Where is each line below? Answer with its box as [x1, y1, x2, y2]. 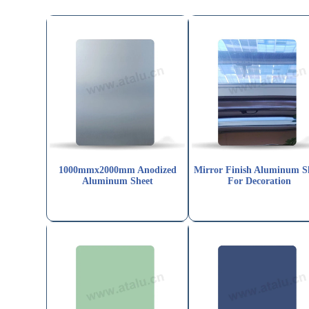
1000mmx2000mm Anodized [58, 165, 177, 176]
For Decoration [228, 176, 292, 187]
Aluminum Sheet [81, 176, 153, 187]
